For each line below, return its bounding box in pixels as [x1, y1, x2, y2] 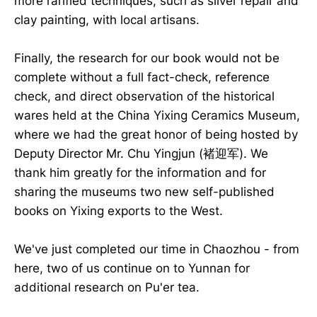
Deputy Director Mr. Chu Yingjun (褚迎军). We [14, 146, 268, 161]
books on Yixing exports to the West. [14, 203, 223, 218]
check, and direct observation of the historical [14, 88, 275, 103]
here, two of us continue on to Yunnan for [14, 261, 250, 276]
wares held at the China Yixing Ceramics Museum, [14, 108, 300, 122]
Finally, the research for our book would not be [14, 50, 279, 65]
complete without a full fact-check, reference [14, 69, 270, 84]
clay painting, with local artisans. [14, 12, 200, 27]
